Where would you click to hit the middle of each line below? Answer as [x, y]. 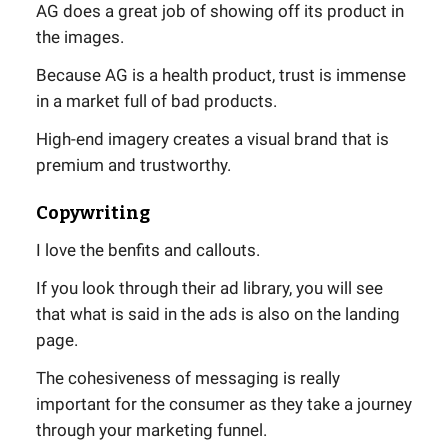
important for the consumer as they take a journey [224, 403]
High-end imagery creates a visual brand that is [212, 138]
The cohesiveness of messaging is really [188, 377]
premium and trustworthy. [133, 164]
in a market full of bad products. [156, 100]
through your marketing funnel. [151, 429]
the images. [80, 36]
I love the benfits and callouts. [148, 249]
